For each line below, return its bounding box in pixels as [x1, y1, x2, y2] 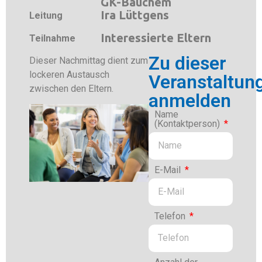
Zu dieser [148, 51, 226, 74]
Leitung [29, 10, 63, 22]
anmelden [148, 89, 231, 112]
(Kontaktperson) [154, 118, 222, 129]
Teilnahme [29, 32, 75, 44]
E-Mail [154, 164, 183, 175]
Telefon [154, 210, 188, 222]
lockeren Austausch [29, 68, 109, 80]
